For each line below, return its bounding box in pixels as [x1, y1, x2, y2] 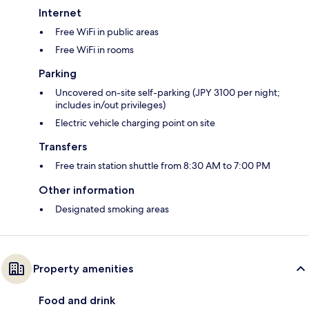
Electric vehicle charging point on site [55, 116, 215, 129]
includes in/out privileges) [55, 98, 166, 111]
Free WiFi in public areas [55, 25, 159, 38]
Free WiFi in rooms [55, 43, 134, 56]
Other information [39, 183, 134, 197]
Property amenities [33, 261, 133, 275]
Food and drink [39, 293, 115, 307]
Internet [39, 6, 81, 19]
